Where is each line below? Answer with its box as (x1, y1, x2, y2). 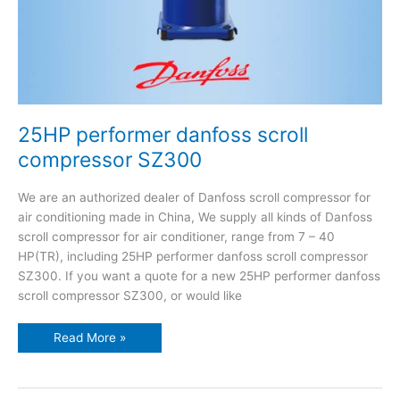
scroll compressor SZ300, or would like (18, 287, 242, 303)
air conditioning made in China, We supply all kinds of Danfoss (18, 209, 372, 224)
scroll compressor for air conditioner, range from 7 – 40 (18, 229, 335, 244)
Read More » (54, 330, 126, 346)
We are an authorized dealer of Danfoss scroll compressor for (18, 189, 371, 204)
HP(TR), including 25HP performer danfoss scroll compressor (18, 248, 368, 263)
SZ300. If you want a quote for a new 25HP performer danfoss (18, 268, 380, 283)
